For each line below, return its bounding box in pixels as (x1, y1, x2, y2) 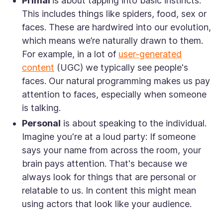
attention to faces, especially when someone (22, 89, 207, 100)
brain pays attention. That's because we (22, 158, 187, 169)
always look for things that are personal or (22, 172, 196, 183)
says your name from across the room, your (22, 145, 201, 156)
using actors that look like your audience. (22, 199, 194, 210)
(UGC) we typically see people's (54, 62, 188, 73)
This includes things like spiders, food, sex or (22, 8, 207, 19)
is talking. (22, 103, 61, 113)
